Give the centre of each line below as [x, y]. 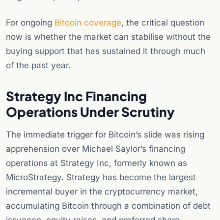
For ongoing [30, 23]
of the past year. [38, 66]
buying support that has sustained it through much [106, 51]
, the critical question [163, 23]
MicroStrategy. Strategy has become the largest [101, 178]
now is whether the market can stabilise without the [108, 37]
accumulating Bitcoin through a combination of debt [108, 206]
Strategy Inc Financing [76, 96]
